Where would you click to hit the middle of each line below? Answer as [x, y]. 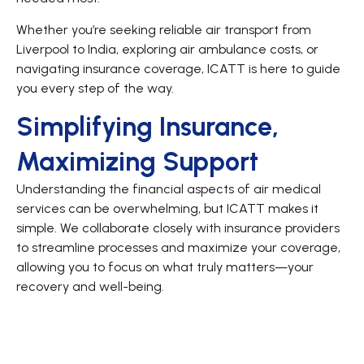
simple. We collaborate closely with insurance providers [178, 228]
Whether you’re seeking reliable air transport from [164, 29]
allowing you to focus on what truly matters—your [165, 267]
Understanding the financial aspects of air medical [169, 189]
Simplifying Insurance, [147, 127]
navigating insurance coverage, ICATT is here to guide [178, 68]
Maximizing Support [137, 162]
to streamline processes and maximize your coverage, [178, 247]
